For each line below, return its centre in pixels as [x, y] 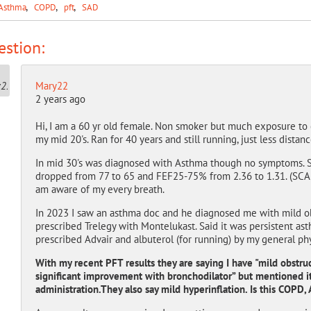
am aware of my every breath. [100, 189]
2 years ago [60, 99]
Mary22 [51, 86]
